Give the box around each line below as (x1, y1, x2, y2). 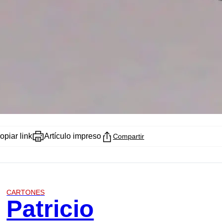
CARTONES (6, 188, 45, 197)
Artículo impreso (44, 132, 101, 141)
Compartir (113, 132, 144, 141)
